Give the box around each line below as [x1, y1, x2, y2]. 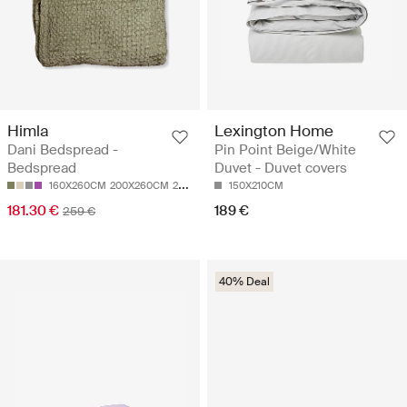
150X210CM [229, 179, 283, 193]
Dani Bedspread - [7, 141, 118, 160]
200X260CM [110, 179, 169, 193]
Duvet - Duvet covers [214, 159, 347, 178]
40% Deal [219, 274, 270, 290]
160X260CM [49, 179, 106, 193]
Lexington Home [214, 121, 333, 142]
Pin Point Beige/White [214, 141, 356, 160]
